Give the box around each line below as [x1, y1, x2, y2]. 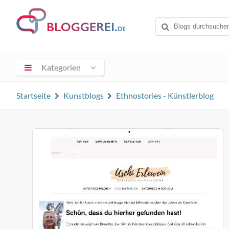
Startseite [16, 90, 51, 100]
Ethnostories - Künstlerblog [116, 90, 214, 100]
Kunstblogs [63, 90, 104, 100]
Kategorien [41, 62, 81, 72]
